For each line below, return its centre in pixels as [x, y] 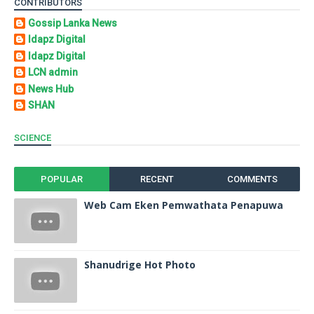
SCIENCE [33, 137]
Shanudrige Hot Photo [140, 264]
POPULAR [61, 179]
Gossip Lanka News [73, 23]
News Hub [51, 89]
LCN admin [53, 73]
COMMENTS [252, 179]
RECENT [157, 179]
